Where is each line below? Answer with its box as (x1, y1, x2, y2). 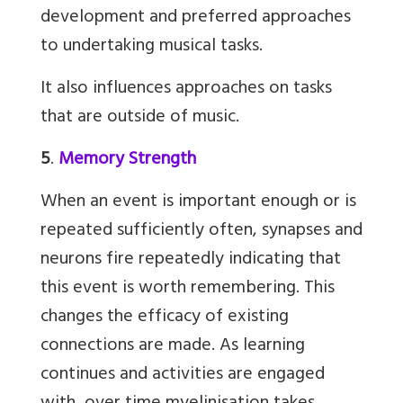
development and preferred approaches (40, 2, 351, 36)
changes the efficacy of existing (40, 301, 289, 336)
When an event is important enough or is (40, 186, 356, 220)
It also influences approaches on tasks (40, 73, 332, 107)
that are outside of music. (40, 102, 239, 136)
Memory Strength (58, 144, 196, 178)
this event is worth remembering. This (40, 273, 335, 307)
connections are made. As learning (40, 330, 305, 364)
